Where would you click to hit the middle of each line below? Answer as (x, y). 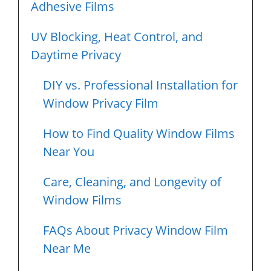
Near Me (67, 248)
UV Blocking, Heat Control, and (117, 36)
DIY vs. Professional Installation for (140, 85)
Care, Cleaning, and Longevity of (132, 181)
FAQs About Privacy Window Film (135, 230)
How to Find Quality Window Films (139, 133)
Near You (69, 151)
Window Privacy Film (101, 103)
